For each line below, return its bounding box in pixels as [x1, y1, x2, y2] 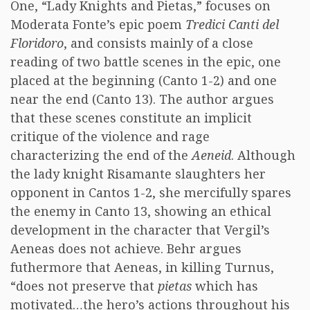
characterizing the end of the [10, 147, 192, 163]
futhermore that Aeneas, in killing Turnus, [10, 259, 274, 275]
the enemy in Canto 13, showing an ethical [10, 203, 271, 219]
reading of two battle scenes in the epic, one [10, 53, 281, 70]
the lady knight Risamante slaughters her [10, 165, 266, 182]
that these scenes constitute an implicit [10, 109, 252, 126]
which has [192, 277, 258, 294]
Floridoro [10, 35, 64, 51]
